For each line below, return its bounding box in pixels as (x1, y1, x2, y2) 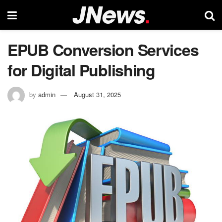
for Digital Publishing (7, 58, 155, 81)
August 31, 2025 (74, 89, 121, 99)
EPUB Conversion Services (7, 38, 199, 61)
